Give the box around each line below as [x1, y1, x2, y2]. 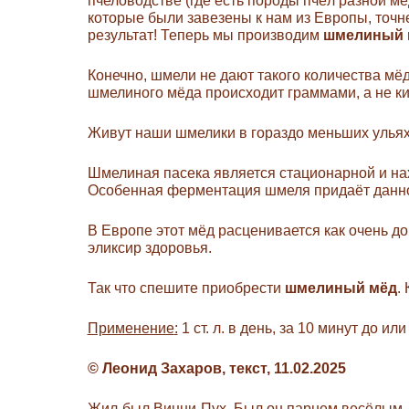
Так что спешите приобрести [87, 279, 285, 296]
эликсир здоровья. [87, 239, 212, 256]
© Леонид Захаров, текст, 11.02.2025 [87, 360, 346, 376]
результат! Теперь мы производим [87, 26, 323, 43]
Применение [87, 320, 174, 336]
